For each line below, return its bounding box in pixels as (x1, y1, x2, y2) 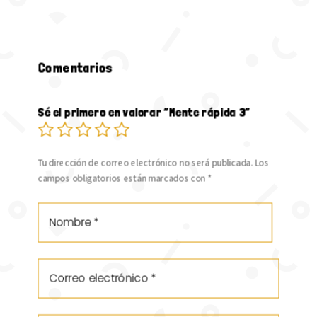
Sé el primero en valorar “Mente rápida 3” (38, 105, 250, 120)
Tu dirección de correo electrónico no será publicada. (38, 156, 253, 169)
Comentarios (38, 59, 113, 76)
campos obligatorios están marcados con (38, 172, 208, 185)
